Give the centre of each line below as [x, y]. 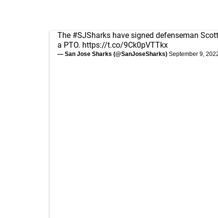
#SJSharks [91, 35]
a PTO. [70, 45]
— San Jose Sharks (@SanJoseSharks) [113, 54]
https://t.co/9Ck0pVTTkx [125, 45]
